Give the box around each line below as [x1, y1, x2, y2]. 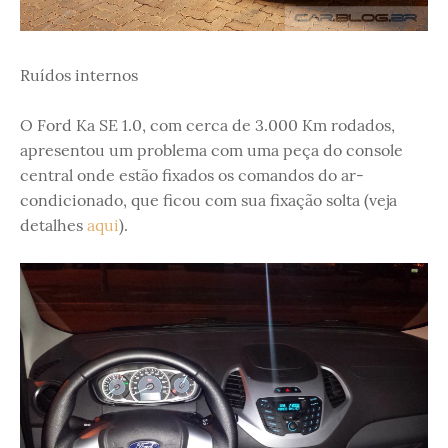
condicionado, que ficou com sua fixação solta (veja [20, 190, 397, 211]
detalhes [20, 215, 87, 236]
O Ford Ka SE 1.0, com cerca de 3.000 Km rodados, [20, 115, 395, 136]
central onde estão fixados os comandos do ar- [20, 165, 364, 186]
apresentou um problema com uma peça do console [20, 140, 403, 161]
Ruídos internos [20, 65, 138, 86]
